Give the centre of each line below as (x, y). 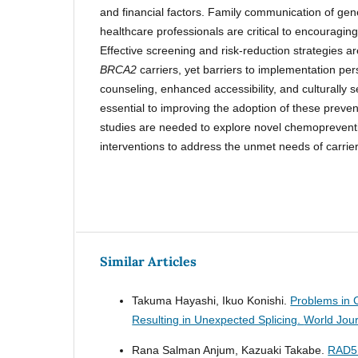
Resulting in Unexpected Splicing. (218, 320)
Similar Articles (149, 262)
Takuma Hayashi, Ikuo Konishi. (211, 301)
